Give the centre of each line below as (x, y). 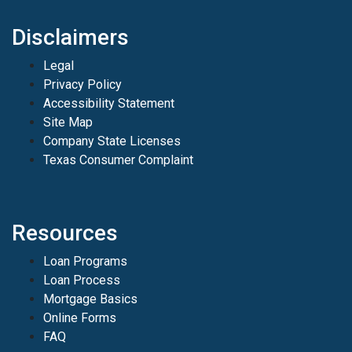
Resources (65, 233)
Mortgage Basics (90, 299)
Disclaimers (70, 37)
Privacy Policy (82, 84)
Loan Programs (85, 261)
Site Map (68, 122)
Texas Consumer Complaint (118, 159)
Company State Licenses (112, 141)
